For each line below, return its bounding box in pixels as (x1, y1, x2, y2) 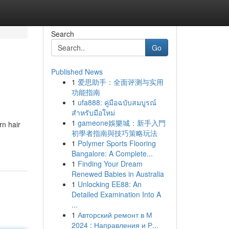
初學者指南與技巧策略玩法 (71, 128, 157, 138)
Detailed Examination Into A (71, 189, 161, 199)
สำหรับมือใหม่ (71, 107, 115, 118)
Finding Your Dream (77, 158, 143, 169)
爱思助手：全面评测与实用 (77, 77, 164, 87)
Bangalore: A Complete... (71, 148, 153, 158)
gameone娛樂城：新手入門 (77, 118, 166, 128)
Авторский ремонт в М (77, 210, 152, 220)
